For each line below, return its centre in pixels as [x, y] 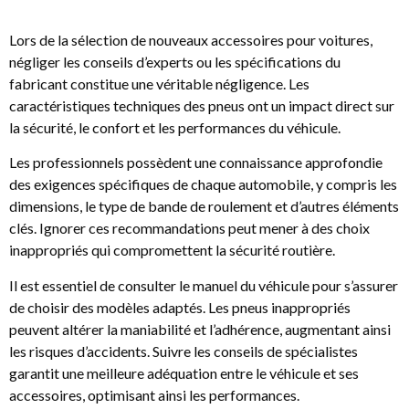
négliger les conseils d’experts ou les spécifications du [175, 61]
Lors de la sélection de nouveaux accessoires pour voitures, [191, 39]
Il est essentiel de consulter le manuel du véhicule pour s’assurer [204, 285]
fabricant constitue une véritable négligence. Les [159, 83]
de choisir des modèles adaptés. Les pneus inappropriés [180, 307]
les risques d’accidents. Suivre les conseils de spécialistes [184, 351]
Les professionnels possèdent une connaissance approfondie [196, 163]
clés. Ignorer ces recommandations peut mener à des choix [189, 228]
